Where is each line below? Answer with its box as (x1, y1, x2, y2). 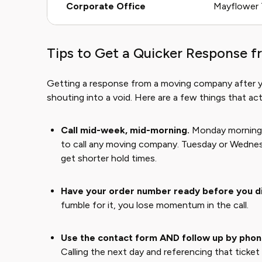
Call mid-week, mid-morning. (61, 125, 189, 136)
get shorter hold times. (61, 153, 157, 164)
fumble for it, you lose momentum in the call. (61, 199, 249, 211)
